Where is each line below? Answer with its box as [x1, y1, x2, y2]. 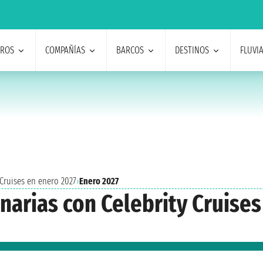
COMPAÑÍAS [45, 45, 85, 56]
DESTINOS [174, 45, 209, 56]
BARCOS [116, 45, 144, 56]
